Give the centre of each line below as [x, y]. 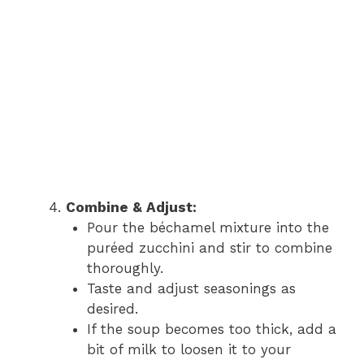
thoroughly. [125, 268]
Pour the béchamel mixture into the [208, 227]
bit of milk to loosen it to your [188, 349]
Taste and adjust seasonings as [191, 288]
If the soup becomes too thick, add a [211, 329]
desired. [112, 308]
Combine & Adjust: [131, 207]
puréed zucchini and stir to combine [209, 247]
